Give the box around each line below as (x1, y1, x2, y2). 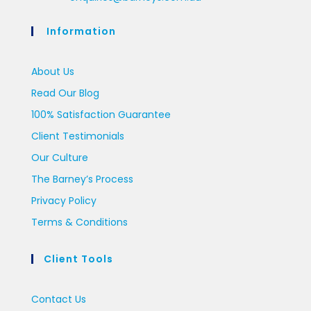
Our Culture (31, 151, 88, 165)
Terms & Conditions (31, 215, 128, 230)
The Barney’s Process (31, 172, 133, 187)
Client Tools (44, 252, 113, 267)
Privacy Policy (31, 194, 96, 208)
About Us (31, 65, 74, 79)
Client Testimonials (31, 129, 124, 144)
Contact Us (31, 292, 86, 307)
